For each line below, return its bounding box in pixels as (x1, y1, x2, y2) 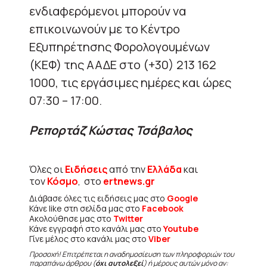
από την (109, 162, 147, 176)
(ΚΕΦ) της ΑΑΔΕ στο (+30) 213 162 (29, 56, 216, 73)
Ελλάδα (147, 162, 182, 176)
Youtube (163, 222, 198, 234)
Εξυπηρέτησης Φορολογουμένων (29, 38, 210, 55)
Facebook (142, 202, 184, 214)
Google (167, 192, 198, 204)
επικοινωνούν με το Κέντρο (29, 20, 180, 37)
